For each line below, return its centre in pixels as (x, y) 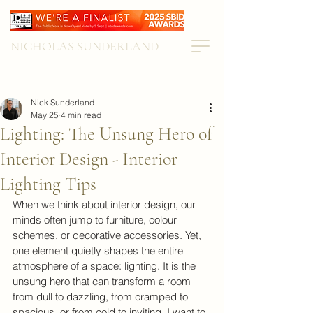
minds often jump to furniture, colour (96, 220)
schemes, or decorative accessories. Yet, (108, 235)
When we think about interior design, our (105, 204)
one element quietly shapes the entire (99, 250)
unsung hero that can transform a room (103, 281)
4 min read (81, 115)
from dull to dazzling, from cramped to (102, 297)
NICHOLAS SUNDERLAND (85, 46)
